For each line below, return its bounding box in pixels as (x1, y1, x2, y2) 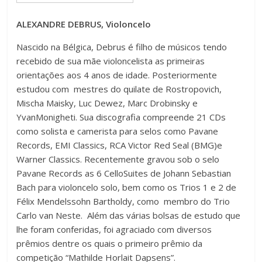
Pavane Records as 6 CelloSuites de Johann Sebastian (16, 167, 232, 180)
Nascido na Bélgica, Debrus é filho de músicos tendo (16, 41, 227, 53)
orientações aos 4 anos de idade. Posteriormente (16, 69, 218, 81)
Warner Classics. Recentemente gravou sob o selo (16, 153, 220, 166)
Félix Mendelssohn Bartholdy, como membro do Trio (16, 195, 230, 208)
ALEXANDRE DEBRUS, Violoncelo (16, 18, 151, 30)
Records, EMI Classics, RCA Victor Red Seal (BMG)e (16, 139, 223, 151)
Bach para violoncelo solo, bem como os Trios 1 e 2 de (16, 181, 237, 194)
